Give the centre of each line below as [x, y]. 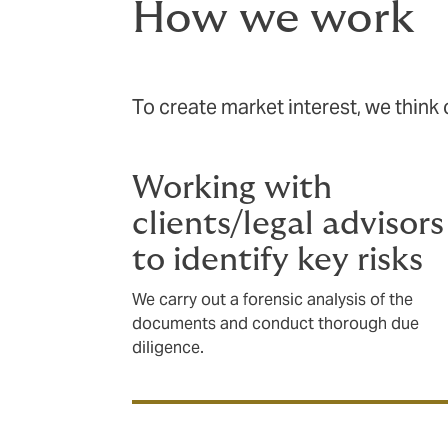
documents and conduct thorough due [275, 323]
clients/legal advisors [288, 224]
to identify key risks [277, 260]
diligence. [168, 347]
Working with [232, 188]
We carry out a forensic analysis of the [272, 299]
